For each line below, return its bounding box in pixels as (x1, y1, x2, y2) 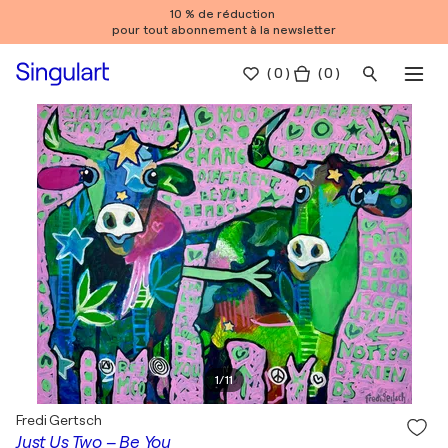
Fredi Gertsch (16, 412, 102, 428)
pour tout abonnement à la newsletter (112, 23, 336, 37)
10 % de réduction (170, 7, 278, 21)
